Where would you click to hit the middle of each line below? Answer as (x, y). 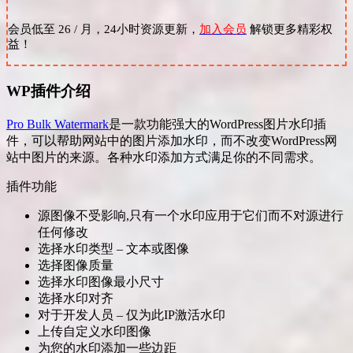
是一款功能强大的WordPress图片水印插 (217, 124)
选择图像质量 (76, 265)
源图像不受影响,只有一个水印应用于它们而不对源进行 (191, 215)
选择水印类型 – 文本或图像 (113, 248)
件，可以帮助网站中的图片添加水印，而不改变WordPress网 (172, 140)
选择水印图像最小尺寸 (101, 281)
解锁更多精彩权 (290, 30)
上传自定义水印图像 (95, 331)
